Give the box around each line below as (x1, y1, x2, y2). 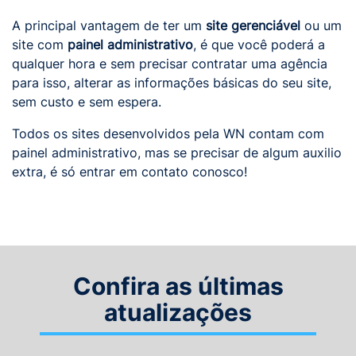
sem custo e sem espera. (12, 94, 161, 110)
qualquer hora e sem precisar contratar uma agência (12, 56, 327, 72)
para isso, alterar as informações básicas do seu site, (12, 75, 331, 91)
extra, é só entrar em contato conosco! (12, 164, 247, 180)
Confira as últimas (72, 272, 284, 300)
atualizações (104, 298, 252, 327)
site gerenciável (206, 17, 300, 33)
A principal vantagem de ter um (12, 17, 206, 33)
